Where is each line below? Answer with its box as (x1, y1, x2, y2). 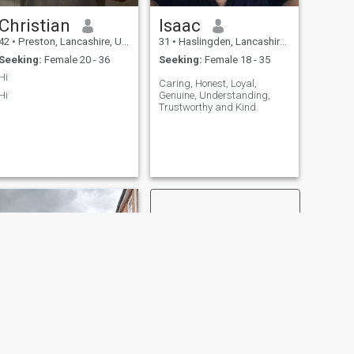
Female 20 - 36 (41, 53, 110, 66)
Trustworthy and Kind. (158, 100, 258, 113)
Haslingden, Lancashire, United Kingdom (175, 36, 280, 48)
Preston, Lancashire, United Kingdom (15, 36, 122, 48)
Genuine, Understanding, (158, 88, 270, 101)
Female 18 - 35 (201, 53, 270, 66)
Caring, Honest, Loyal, (158, 77, 257, 89)
